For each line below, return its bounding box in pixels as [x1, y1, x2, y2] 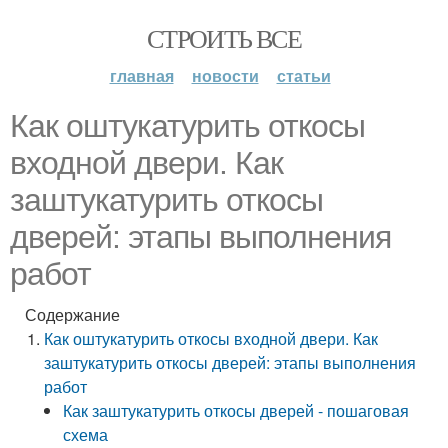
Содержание [25, 303, 120, 326]
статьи [276, 64, 331, 87]
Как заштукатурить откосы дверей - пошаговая [63, 399, 410, 422]
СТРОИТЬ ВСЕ [146, 21, 302, 55]
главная [109, 64, 174, 87]
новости [191, 64, 259, 87]
